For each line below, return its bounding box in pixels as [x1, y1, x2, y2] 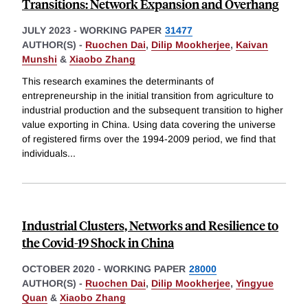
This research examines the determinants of [22, 76, 214, 87]
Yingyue [236, 278, 274, 289]
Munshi [22, 54, 57, 65]
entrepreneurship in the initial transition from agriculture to [22, 90, 274, 102]
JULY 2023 [22, 25, 71, 36]
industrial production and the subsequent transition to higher [22, 104, 283, 116]
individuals [22, 148, 67, 159]
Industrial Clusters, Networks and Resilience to [22, 217, 278, 234]
